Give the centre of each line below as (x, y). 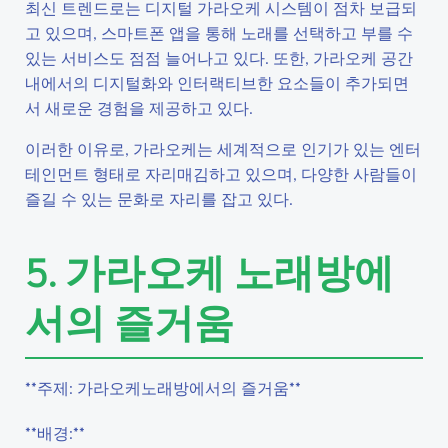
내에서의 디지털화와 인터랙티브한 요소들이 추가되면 (217, 82)
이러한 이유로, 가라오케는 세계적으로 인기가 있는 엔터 (223, 148)
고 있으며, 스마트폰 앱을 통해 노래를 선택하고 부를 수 (219, 32)
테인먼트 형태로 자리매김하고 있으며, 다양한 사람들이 (221, 173)
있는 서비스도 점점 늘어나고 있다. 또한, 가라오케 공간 (219, 57)
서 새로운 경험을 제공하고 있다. (139, 107)
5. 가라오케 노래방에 (209, 271)
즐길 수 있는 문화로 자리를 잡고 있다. (159, 198)
